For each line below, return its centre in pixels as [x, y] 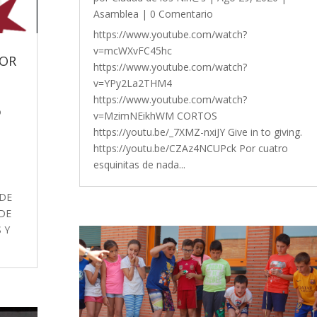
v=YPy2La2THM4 [132, 83]
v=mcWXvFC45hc [132, 50]
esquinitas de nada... [139, 164]
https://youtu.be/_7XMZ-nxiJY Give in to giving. [197, 132]
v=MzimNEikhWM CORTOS [155, 115]
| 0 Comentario [175, 13]
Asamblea [116, 13]
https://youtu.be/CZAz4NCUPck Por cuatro [190, 148]
